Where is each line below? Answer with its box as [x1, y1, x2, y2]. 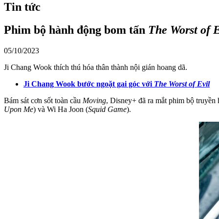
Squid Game [88, 105, 127, 113]
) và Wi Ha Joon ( [33, 105, 88, 113]
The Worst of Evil [154, 79, 210, 88]
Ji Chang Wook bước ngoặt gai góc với [23, 79, 154, 88]
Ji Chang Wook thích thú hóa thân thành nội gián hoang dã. [4, 63, 187, 71]
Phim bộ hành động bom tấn [4, 23, 148, 36]
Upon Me [4, 105, 33, 113]
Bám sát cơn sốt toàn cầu [4, 96, 83, 105]
